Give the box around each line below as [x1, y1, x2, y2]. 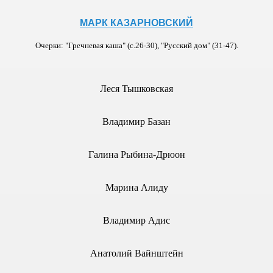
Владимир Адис [103, 215, 170, 225]
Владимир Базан [102, 116, 171, 127]
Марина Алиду [105, 182, 168, 193]
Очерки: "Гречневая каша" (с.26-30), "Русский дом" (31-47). [35, 41, 238, 50]
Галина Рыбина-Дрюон [88, 149, 185, 160]
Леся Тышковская [100, 83, 173, 94]
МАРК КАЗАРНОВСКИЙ [80, 18, 193, 28]
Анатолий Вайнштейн [90, 248, 183, 258]
